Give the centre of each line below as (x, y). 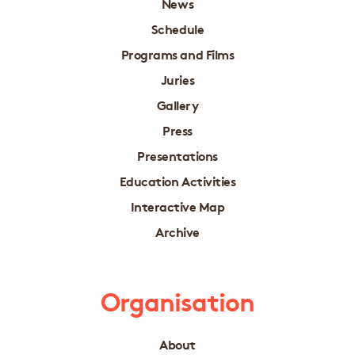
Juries (177, 78)
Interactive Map (177, 205)
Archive (177, 231)
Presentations (177, 155)
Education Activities (177, 180)
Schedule (177, 28)
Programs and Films (177, 53)
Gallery (177, 104)
